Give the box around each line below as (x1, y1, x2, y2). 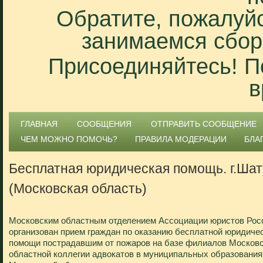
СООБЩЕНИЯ (77, 119, 131, 129)
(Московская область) (9, 181, 147, 196)
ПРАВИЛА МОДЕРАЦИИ (135, 134, 227, 144)
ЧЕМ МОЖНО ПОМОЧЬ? (21, 134, 117, 144)
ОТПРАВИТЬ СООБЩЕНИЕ (151, 119, 257, 129)
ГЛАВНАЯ (21, 119, 58, 129)
